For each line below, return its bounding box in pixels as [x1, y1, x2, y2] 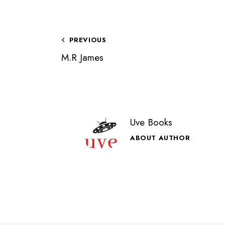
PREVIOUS [69, 35, 106, 45]
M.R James [61, 50, 103, 64]
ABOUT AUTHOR [130, 133, 190, 143]
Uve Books [130, 115, 172, 129]
